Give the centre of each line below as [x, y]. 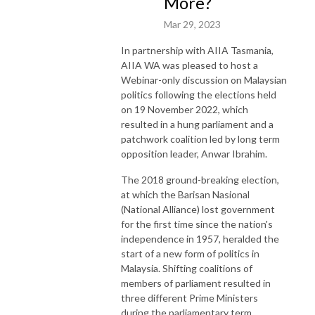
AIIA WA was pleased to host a [189, 65]
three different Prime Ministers [189, 297]
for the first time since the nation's [197, 224]
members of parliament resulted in [196, 283]
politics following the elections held [199, 94]
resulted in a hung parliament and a [197, 124]
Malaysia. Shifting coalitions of [187, 268]
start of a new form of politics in [190, 253]
